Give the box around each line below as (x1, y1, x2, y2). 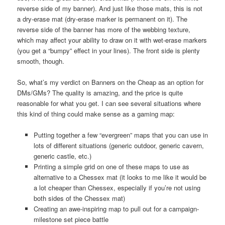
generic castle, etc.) (33, 151, 91, 161)
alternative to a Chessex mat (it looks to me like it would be (33, 172, 206, 182)
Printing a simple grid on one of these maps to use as (33, 161, 189, 171)
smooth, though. (17, 56, 65, 66)
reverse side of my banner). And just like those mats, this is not (17, 3, 203, 13)
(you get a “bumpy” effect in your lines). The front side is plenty (17, 45, 200, 55)
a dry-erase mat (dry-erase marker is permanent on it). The (17, 14, 188, 24)
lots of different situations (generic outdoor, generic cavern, (33, 140, 204, 150)
